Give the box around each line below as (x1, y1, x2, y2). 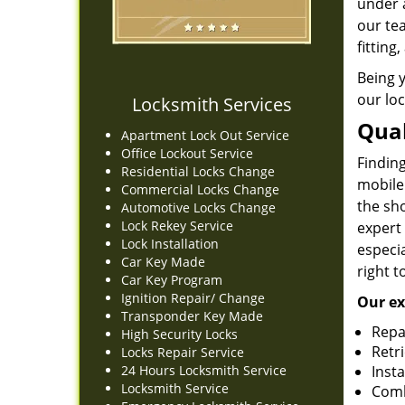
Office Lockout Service (121, 145, 253, 162)
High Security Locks (121, 325, 238, 343)
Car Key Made (121, 253, 205, 270)
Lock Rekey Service (121, 217, 233, 234)
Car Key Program (121, 271, 226, 288)
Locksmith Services (131, 92, 292, 117)
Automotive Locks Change (121, 199, 276, 216)
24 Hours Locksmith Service (121, 362, 287, 379)
